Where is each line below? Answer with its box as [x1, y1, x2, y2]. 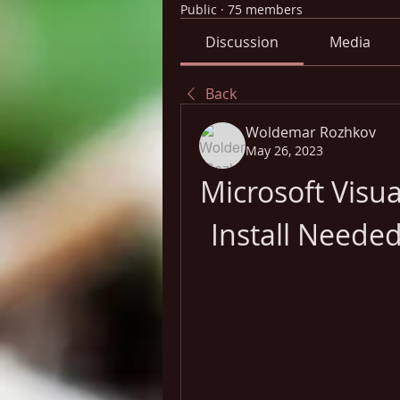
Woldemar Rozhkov [246, 122, 376, 142]
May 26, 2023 [246, 142, 323, 159]
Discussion [205, 32, 279, 52]
